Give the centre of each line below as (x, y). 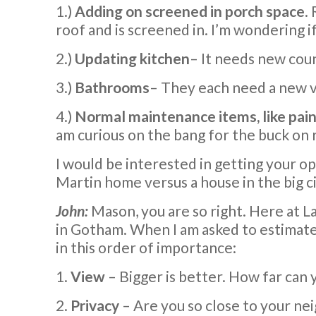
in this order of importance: (146, 247)
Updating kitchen (132, 58)
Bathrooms (112, 87)
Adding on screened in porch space (190, 11)
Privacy (95, 305)
